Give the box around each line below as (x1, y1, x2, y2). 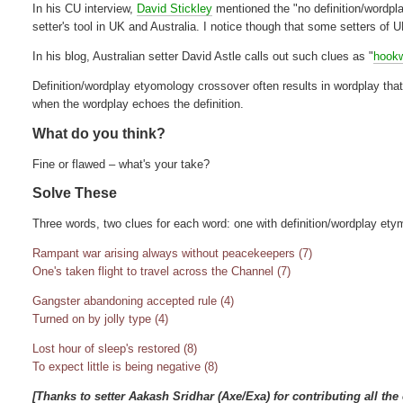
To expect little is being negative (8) (32, 359, 219, 373)
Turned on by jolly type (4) (32, 311, 169, 326)
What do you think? (32, 125, 166, 141)
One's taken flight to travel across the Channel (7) (32, 264, 291, 278)
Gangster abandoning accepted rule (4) (32, 293, 235, 308)
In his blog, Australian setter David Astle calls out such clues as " (32, 49, 374, 63)
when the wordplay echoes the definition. (32, 96, 245, 111)
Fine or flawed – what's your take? (32, 157, 210, 171)
